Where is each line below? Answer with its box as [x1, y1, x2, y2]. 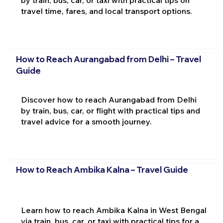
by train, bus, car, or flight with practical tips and [20, 105, 200, 115]
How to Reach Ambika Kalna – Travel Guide [15, 164, 188, 175]
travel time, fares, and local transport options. [20, 5, 192, 16]
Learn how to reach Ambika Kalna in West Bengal [20, 205, 207, 216]
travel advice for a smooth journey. [20, 116, 152, 126]
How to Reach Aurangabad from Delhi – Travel [15, 54, 201, 65]
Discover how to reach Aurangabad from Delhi [20, 94, 197, 105]
